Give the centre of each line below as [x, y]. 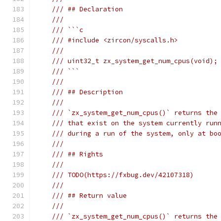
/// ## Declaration [87, 9]
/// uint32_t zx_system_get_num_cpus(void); [135, 61]
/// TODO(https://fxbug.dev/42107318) [123, 175]
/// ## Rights [77, 154]
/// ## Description [87, 92]
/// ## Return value [89, 196]
